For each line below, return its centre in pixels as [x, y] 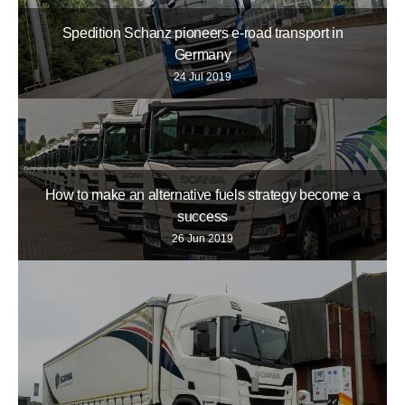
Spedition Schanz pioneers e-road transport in [202, 33]
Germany [202, 55]
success [202, 216]
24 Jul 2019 [202, 77]
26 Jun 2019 [202, 238]
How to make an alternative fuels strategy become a [202, 194]
